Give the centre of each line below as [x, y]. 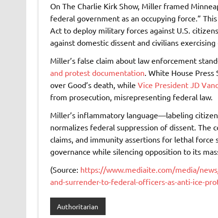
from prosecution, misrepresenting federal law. [131, 97]
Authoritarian [78, 207]
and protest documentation [97, 73]
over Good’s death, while [94, 85]
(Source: [65, 170]
